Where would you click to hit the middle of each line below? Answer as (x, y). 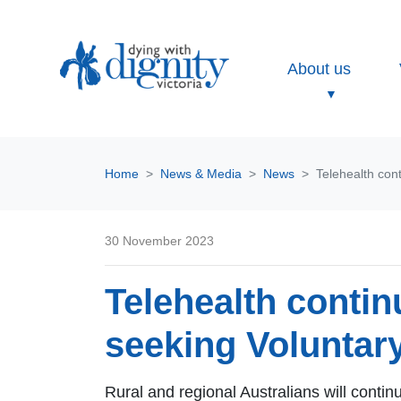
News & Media (201, 173)
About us (320, 69)
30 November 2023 (159, 241)
